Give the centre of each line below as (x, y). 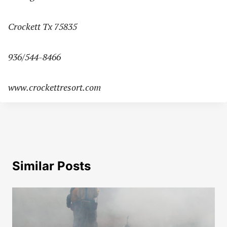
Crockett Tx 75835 (43, 27)
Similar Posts (51, 166)
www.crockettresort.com (54, 87)
